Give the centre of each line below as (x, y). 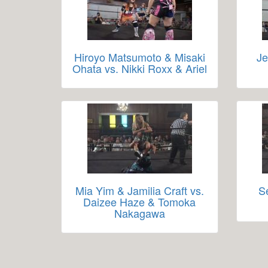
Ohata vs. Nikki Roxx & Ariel (139, 68)
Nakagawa (139, 213)
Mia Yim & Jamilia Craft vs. (139, 190)
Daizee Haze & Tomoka (140, 202)
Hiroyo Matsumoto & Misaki (139, 57)
